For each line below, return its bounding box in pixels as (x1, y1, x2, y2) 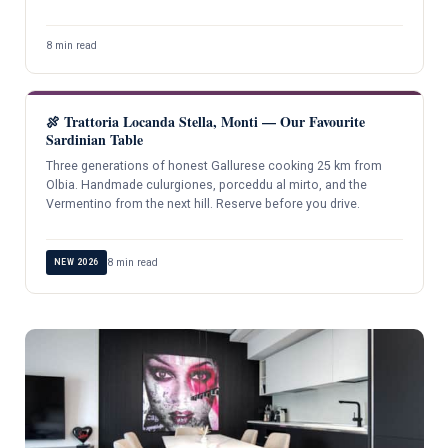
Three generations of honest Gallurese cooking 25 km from (45, 159, 382, 174)
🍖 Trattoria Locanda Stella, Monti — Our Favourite (45, 111, 365, 133)
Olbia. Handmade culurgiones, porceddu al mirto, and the (45, 178, 367, 193)
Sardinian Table (45, 129, 143, 151)
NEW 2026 (53, 256, 99, 267)
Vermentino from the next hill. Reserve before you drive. (45, 197, 360, 212)
